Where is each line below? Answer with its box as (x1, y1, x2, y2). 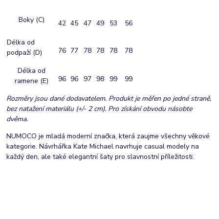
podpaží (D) (7, 48, 44, 58)
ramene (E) (14, 76, 48, 86)
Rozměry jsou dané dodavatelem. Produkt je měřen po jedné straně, (6, 94, 212, 104)
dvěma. (6, 114, 30, 124)
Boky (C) (18, 15, 44, 25)
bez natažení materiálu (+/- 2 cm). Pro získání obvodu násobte (6, 104, 193, 114)
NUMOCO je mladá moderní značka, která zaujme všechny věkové (6, 131, 210, 141)
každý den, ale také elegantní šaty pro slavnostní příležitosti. (6, 152, 195, 162)
